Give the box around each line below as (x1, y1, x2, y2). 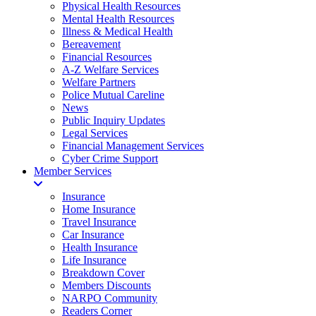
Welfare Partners (62, 76, 135, 88)
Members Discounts (62, 279, 151, 291)
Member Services (34, 165, 111, 177)
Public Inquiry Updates (62, 114, 165, 126)
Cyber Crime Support (62, 152, 158, 164)
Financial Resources (62, 51, 152, 63)
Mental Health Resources (62, 13, 174, 25)
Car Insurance (62, 229, 124, 241)
